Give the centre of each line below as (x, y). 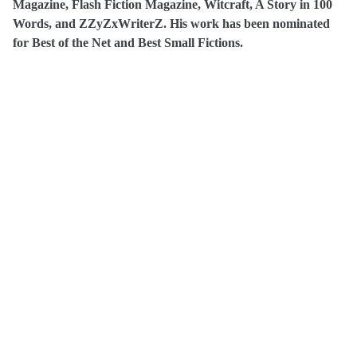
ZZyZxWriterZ (121, 24)
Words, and (46, 24)
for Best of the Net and (75, 43)
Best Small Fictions (189, 43)
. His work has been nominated (247, 24)
